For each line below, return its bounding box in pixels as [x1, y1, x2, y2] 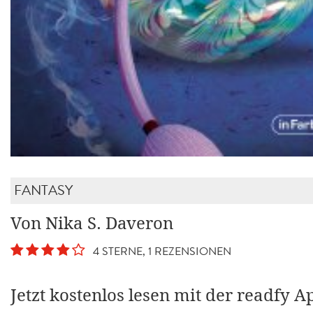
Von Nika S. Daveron [10, 212, 173, 234]
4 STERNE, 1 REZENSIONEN [87, 242, 231, 259]
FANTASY [14, 180, 73, 201]
